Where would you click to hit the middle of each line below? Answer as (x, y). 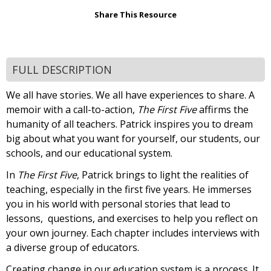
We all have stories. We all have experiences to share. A (130, 95)
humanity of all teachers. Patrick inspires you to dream (129, 124)
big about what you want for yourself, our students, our (133, 138)
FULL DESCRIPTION (62, 69)
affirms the (223, 109)
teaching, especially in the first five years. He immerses (129, 189)
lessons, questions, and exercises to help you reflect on (132, 218)
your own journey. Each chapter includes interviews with (133, 233)
